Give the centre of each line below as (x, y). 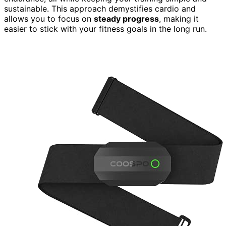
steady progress (126, 18)
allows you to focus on (49, 18)
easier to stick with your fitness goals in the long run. (105, 29)
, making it (179, 18)
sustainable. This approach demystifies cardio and (100, 8)
